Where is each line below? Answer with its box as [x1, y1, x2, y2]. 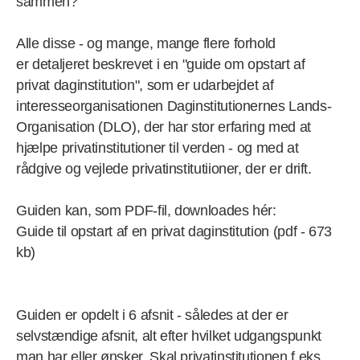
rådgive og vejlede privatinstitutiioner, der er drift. [16, 161, 312, 178]
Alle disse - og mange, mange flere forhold [16, 35, 276, 52]
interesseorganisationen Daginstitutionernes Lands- [16, 98, 332, 115]
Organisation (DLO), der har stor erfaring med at [16, 119, 311, 136]
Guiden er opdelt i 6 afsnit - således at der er [16, 307, 288, 324]
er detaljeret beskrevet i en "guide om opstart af [16, 56, 305, 73]
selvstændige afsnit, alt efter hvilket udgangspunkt [16, 328, 321, 345]
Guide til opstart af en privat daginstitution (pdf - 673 [16, 223, 332, 240]
